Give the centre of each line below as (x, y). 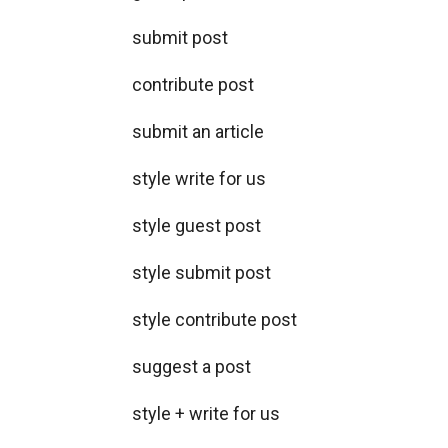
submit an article (198, 131)
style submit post (201, 272)
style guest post (196, 225)
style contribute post (214, 319)
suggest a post (191, 366)
